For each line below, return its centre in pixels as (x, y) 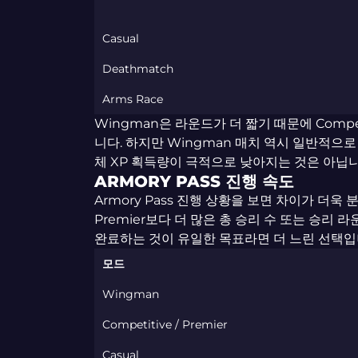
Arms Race (132, 99)
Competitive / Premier (165, 324)
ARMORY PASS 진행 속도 (194, 181)
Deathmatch (137, 69)
